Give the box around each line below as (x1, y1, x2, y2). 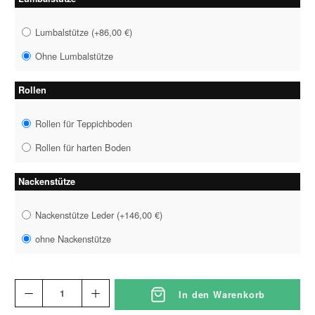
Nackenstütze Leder (35, 207, 117, 221)
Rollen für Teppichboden (35, 116, 133, 130)
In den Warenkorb (179, 288, 266, 302)
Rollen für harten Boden (35, 141, 131, 155)
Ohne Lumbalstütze (35, 49, 114, 63)
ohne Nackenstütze (35, 232, 112, 246)
